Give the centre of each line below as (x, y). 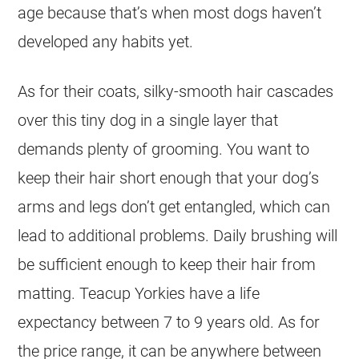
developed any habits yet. (106, 41)
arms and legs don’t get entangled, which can (174, 206)
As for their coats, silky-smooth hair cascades (176, 91)
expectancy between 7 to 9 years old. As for (169, 322)
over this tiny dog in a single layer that (148, 120)
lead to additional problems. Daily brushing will (178, 235)
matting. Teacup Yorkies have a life (139, 293)
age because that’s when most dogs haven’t (170, 12)
